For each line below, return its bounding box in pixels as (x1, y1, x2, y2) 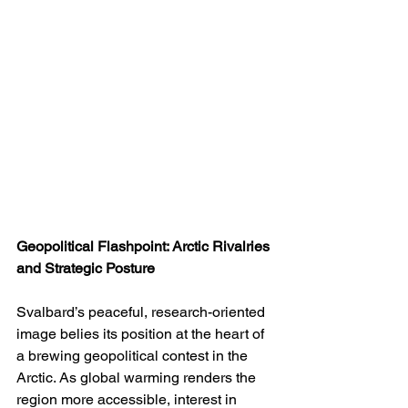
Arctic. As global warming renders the (16, 369, 260, 387)
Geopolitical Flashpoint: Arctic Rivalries (16, 238, 273, 256)
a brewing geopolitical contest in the (16, 347, 251, 365)
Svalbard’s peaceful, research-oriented (16, 303, 269, 321)
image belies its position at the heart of (16, 325, 268, 343)
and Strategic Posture (16, 260, 155, 278)
